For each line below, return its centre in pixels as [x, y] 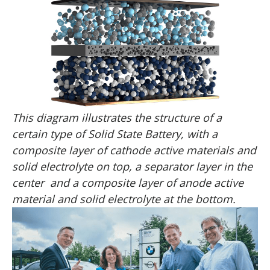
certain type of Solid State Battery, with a [115, 133]
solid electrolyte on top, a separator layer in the [132, 166]
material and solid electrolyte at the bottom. [124, 199]
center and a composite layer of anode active [128, 182]
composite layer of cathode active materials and [134, 150]
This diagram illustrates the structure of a [117, 117]
